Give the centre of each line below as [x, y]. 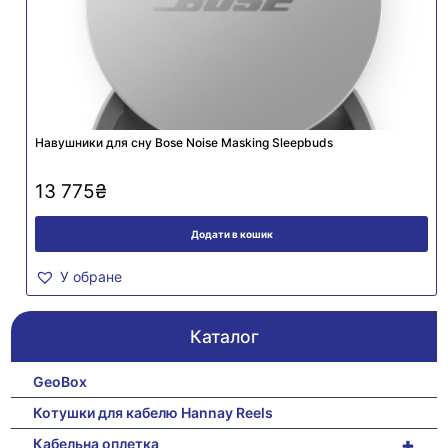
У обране [91, 276]
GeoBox [60, 381]
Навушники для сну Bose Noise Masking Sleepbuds [184, 142]
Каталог [224, 336]
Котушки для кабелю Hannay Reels [153, 412]
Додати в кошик [231, 233]
